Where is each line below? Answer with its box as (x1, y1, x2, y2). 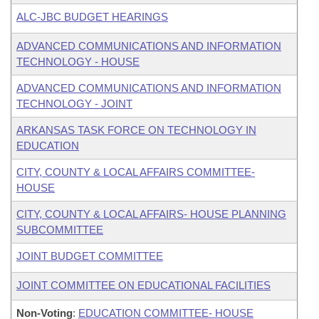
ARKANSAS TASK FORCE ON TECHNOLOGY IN (16, 124, 256, 136)
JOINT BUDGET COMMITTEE (16, 250, 163, 262)
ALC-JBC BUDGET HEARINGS (16, 11, 168, 23)
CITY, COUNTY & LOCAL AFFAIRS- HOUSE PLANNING (16, 208, 286, 220)
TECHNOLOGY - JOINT (16, 98, 132, 110)
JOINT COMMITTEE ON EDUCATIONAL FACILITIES (16, 279, 271, 291)
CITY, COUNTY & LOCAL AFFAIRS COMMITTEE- (16, 166, 255, 178)
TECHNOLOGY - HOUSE (16, 56, 140, 68)
